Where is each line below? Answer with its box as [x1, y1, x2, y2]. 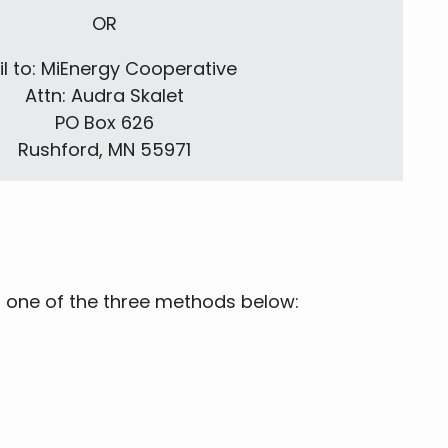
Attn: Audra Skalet [25, 83, 184, 109]
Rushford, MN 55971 [18, 137, 191, 163]
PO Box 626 [55, 110, 154, 136]
